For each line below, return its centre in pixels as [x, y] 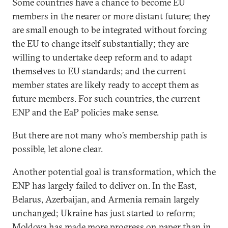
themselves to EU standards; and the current [99, 71]
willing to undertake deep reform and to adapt [102, 57]
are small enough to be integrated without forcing [109, 30]
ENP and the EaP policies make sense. [85, 112]
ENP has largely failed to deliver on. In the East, [104, 186]
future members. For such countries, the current [106, 98]
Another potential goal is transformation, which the [114, 172]
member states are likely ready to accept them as [106, 85]
